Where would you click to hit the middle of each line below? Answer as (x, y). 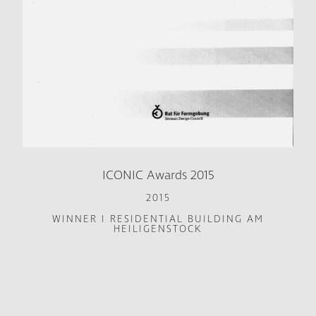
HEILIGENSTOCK (158, 229)
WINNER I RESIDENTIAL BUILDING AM (158, 219)
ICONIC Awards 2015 (158, 176)
